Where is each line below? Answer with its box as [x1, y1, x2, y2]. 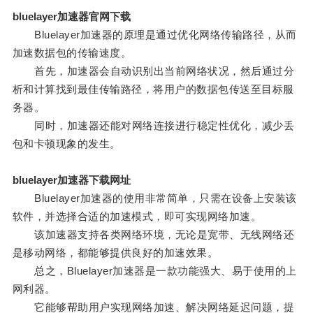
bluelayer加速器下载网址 [12, 174, 131, 187]
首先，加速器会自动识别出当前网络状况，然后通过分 [12, 65, 295, 78]
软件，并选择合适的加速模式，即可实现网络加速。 [12, 210, 262, 223]
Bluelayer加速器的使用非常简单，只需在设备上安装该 [12, 192, 297, 205]
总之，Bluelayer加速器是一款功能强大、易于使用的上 [12, 265, 297, 277]
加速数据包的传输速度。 [12, 47, 132, 59]
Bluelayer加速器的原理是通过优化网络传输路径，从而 [12, 29, 297, 41]
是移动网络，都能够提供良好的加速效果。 [12, 247, 219, 259]
